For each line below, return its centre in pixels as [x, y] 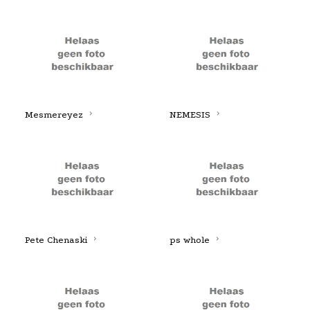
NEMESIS [190, 115]
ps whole [189, 240]
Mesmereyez [54, 115]
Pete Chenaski [56, 240]
